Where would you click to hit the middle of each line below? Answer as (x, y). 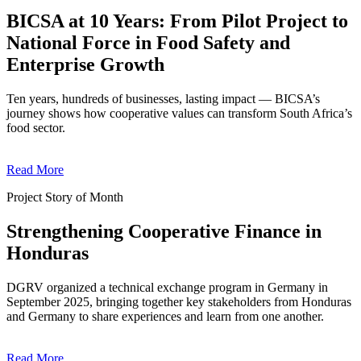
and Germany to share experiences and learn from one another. (165, 316)
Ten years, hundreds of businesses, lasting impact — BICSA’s (163, 99)
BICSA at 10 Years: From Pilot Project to (177, 21)
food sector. (36, 128)
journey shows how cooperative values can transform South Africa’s (179, 114)
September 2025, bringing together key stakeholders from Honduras (179, 301)
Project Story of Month (65, 197)
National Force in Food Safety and (148, 43)
